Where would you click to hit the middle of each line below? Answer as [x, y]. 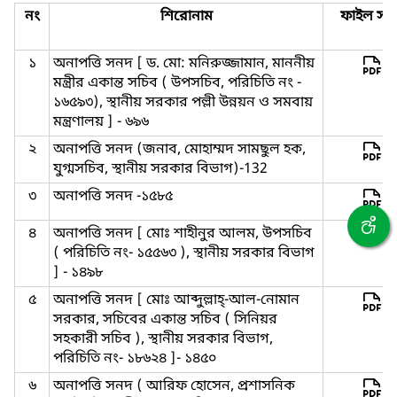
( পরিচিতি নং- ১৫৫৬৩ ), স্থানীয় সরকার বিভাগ [184, 253]
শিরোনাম [186, 17]
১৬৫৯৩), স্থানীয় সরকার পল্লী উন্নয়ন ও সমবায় [183, 103]
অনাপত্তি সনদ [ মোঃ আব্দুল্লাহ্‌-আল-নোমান [176, 300]
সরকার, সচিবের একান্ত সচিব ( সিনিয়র [165, 320]
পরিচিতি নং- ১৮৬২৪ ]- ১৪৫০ [135, 359]
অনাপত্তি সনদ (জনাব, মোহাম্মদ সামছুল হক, [179, 150]
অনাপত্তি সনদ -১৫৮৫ [113, 197]
